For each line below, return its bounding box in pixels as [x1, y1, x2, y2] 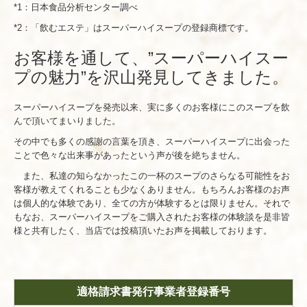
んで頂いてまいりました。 [14, 116, 121, 127]
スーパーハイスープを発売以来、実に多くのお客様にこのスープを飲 [14, 102, 290, 113]
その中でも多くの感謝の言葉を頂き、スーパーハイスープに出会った [14, 136, 290, 147]
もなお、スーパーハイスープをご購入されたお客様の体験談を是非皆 [14, 212, 290, 223]
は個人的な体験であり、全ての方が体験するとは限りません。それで [14, 198, 290, 209]
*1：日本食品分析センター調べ [14, 2, 138, 13]
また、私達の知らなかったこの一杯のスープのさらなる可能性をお [14, 171, 290, 182]
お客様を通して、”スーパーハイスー [14, 49, 288, 68]
